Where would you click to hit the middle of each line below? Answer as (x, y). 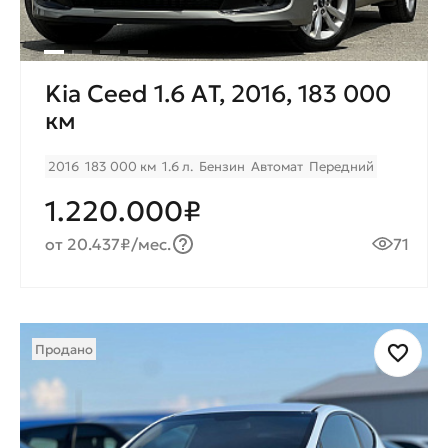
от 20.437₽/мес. (108, 243)
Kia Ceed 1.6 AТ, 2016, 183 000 (218, 93)
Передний (341, 166)
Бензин (222, 166)
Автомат (277, 166)
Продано (64, 349)
